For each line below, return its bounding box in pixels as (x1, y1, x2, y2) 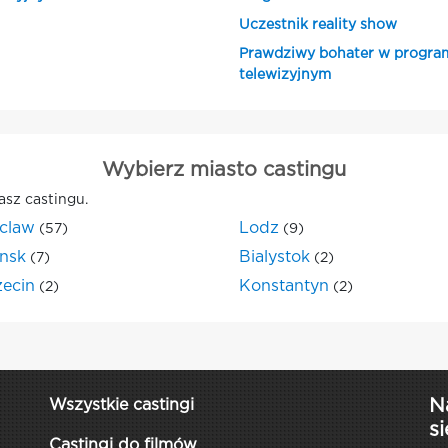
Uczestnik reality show (239, 19, 397, 31)
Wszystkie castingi (49, 398, 194, 413)
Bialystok (239, 250, 310, 265)
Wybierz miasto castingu (102, 161, 346, 179)
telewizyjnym (239, 69, 331, 81)
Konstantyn (239, 279, 329, 294)
